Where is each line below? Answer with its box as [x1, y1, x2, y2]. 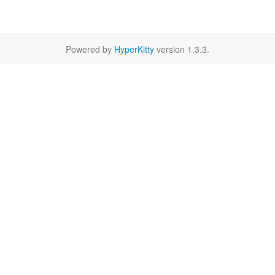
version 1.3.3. [154, 43, 209, 55]
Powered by [66, 43, 114, 55]
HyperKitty [114, 43, 154, 55]
